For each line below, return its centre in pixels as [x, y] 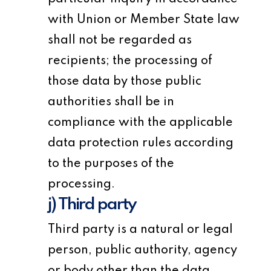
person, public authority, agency [143, 250]
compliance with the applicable [141, 123]
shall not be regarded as [120, 41]
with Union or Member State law [144, 20]
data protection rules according [141, 143]
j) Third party [92, 205]
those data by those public [125, 82]
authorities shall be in [111, 102]
